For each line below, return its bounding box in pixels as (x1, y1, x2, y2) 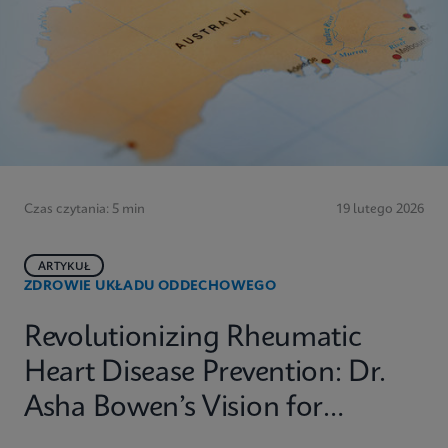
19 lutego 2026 (336, 203, 424, 216)
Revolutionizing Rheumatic (24, 324, 362, 353)
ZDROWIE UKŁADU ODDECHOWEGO (24, 280, 277, 293)
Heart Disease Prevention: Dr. (24, 359, 386, 388)
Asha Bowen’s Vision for (24, 394, 324, 423)
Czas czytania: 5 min (24, 203, 145, 216)
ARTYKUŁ (38, 261, 91, 273)
